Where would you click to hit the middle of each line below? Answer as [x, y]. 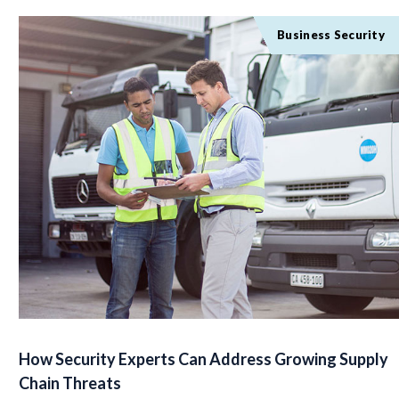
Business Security [331, 35]
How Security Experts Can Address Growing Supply [204, 359]
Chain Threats [70, 383]
